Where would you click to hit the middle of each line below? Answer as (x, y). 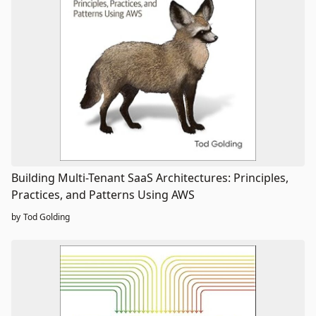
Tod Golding (47, 217)
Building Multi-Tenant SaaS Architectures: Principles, (150, 178)
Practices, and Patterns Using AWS (103, 195)
